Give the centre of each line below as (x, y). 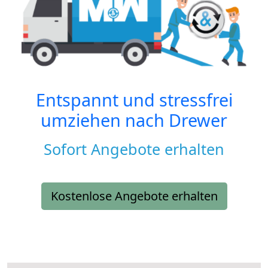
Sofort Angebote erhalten (134, 149)
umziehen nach (105, 120)
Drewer (198, 120)
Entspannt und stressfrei (134, 100)
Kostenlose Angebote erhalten (134, 196)
